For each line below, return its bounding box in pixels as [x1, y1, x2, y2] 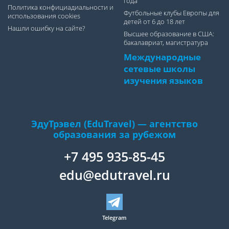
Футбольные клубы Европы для [124, 9, 219, 18]
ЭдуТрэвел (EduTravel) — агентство [31, 117, 198, 130]
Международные [124, 51, 201, 63]
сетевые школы [124, 62, 195, 75]
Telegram [102, 214, 127, 222]
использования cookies [7, 11, 80, 20]
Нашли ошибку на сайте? [7, 24, 85, 33]
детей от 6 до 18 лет [124, 17, 185, 27]
